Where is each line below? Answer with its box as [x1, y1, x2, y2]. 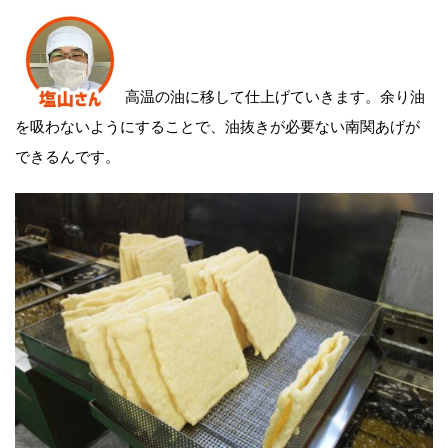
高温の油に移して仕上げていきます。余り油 [125, 83, 425, 106]
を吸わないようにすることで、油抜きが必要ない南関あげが [15, 113, 420, 136]
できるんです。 [15, 143, 120, 166]
